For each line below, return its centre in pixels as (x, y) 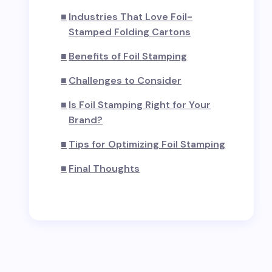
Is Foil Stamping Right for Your (140, 105)
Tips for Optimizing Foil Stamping (147, 144)
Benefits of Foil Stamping (128, 56)
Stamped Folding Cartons (130, 32)
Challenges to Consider (125, 80)
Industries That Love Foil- (131, 17)
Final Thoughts (104, 168)
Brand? (86, 120)
